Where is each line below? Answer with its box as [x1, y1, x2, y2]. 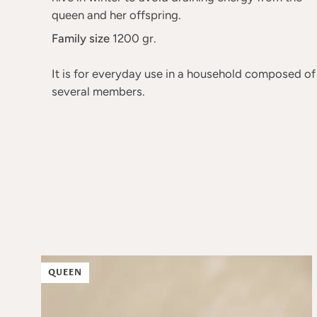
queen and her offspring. [51, 8, 180, 22]
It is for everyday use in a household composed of [51, 67, 316, 81]
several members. [51, 84, 144, 98]
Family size [51, 31, 110, 45]
